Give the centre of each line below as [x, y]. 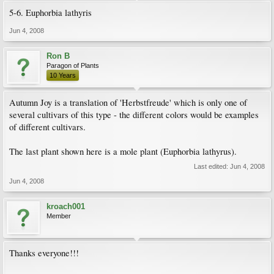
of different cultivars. [47, 127]
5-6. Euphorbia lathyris [50, 13]
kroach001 [66, 206]
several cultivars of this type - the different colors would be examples [134, 115]
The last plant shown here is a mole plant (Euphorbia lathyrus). [123, 151]
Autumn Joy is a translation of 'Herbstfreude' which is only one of [128, 102]
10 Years [63, 75]
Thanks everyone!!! [44, 253]
